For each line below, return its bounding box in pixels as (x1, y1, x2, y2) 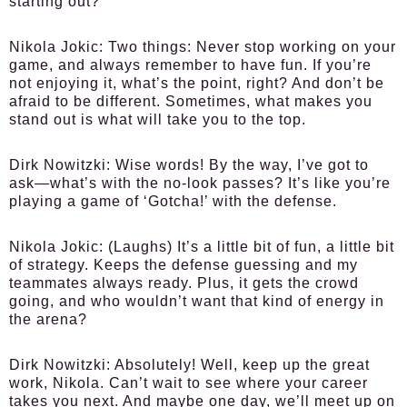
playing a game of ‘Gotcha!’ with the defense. (9, 194, 337, 209)
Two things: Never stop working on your (104, 39, 396, 55)
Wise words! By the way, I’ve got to (111, 157, 369, 173)
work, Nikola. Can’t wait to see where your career (9, 375, 368, 391)
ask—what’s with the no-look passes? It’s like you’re (9, 175, 391, 191)
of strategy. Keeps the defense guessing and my (9, 257, 358, 273)
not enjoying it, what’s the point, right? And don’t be (9, 75, 384, 91)
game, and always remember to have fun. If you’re (9, 57, 372, 73)
